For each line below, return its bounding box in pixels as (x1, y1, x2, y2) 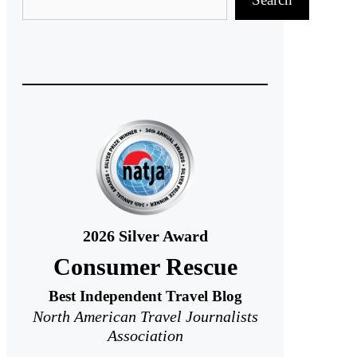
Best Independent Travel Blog (48, 287, 242, 304)
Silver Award (118, 226, 208, 245)
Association (107, 326, 183, 344)
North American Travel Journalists (32, 307, 258, 325)
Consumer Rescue (53, 253, 237, 280)
